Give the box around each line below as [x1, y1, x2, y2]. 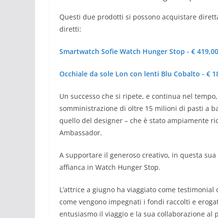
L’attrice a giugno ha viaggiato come [59, 185, 178, 195]
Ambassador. [59, 128, 102, 138]
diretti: [59, 24, 81, 34]
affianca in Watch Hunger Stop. [59, 163, 161, 172]
